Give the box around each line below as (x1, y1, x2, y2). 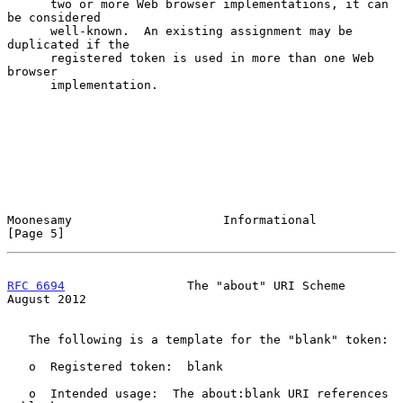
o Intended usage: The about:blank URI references (7, 386, 29, 400)
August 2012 (7, 291, 86, 306)
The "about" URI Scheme (65, 278, 345, 292)
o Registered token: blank (7, 359, 29, 373)
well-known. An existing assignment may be (7, 23, 50, 38)
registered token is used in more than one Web (7, 50, 50, 65)
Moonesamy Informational (7, 212, 317, 227)
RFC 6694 (7, 278, 65, 292)
